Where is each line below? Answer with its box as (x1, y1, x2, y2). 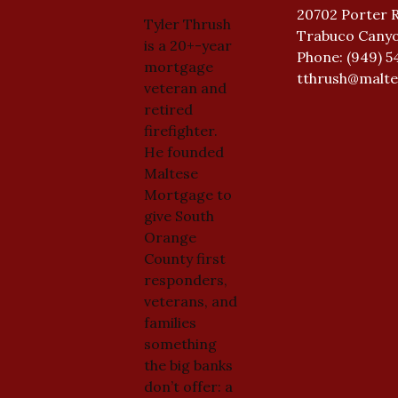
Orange (143, 227, 196, 246)
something (143, 334, 217, 353)
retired (143, 99, 193, 118)
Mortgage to (143, 185, 232, 203)
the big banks (143, 355, 233, 374)
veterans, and (143, 291, 237, 310)
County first (143, 249, 226, 267)
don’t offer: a (143, 377, 233, 395)
